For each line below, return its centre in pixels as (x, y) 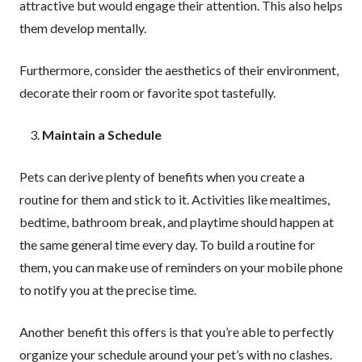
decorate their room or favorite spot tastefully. (147, 93)
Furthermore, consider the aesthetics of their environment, (179, 70)
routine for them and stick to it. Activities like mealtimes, (175, 199)
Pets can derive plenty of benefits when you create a (162, 177)
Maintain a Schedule (102, 135)
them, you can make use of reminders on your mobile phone (181, 267)
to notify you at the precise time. (108, 290)
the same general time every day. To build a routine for (167, 244)
